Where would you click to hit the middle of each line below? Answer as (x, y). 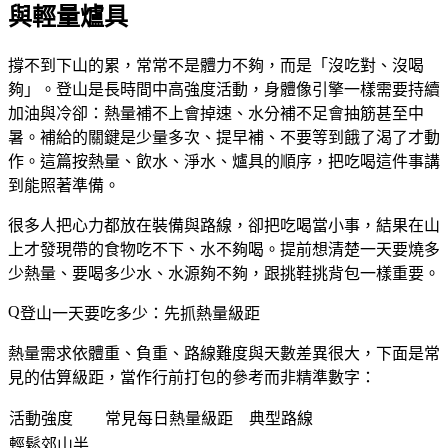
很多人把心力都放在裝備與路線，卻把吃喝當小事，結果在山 (224, 225)
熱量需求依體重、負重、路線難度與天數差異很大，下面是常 (224, 353)
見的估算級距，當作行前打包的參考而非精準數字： (192, 377)
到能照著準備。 (64, 185)
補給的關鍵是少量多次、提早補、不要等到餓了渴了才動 (240, 137)
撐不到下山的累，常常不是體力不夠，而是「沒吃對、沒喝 (216, 65)
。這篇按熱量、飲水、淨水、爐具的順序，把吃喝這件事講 (232, 161)
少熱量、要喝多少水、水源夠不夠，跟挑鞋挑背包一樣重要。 (224, 273)
